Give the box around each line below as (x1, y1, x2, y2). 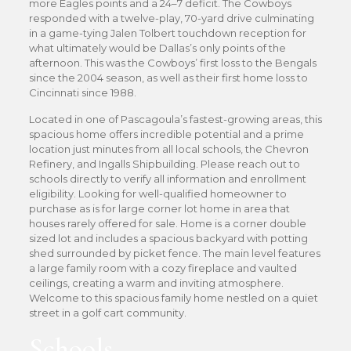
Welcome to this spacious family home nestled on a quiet (28, 291, 318, 304)
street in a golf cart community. (28, 306, 186, 319)
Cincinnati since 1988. (28, 86, 136, 99)
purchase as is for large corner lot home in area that (28, 202, 290, 215)
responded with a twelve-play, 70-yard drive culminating (28, 12, 314, 24)
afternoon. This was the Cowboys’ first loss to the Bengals (28, 56, 317, 69)
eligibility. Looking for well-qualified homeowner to (28, 187, 287, 200)
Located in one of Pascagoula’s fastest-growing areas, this (28, 113, 322, 125)
